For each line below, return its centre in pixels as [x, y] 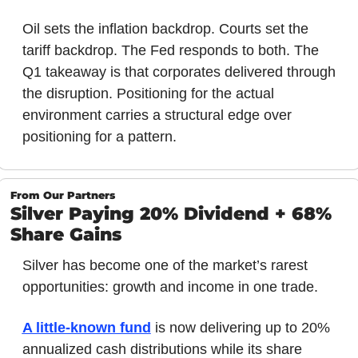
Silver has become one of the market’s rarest [165, 266]
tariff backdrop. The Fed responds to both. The [170, 51]
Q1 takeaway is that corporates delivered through [179, 72]
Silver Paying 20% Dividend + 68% [171, 214]
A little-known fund [86, 328]
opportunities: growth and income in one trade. [172, 287]
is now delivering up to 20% [240, 328]
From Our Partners [62, 196]
